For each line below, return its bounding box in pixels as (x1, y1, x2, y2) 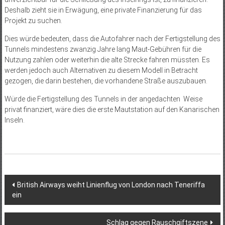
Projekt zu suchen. (4, 17, 62, 25)
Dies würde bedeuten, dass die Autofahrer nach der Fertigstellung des (4, 35, 220, 43)
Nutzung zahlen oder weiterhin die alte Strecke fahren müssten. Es (4, 56, 210, 64)
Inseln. (4, 116, 25, 125)
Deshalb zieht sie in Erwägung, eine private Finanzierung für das (4, 6, 202, 15)
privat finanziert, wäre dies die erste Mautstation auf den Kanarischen (4, 105, 219, 114)
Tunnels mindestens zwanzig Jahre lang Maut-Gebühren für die (4, 45, 201, 54)
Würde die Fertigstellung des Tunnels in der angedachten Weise (4, 95, 202, 103)
